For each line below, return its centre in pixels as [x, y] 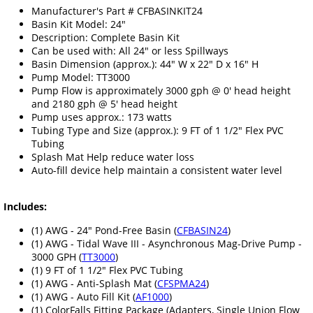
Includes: [25, 207]
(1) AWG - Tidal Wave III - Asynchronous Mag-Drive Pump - [167, 243]
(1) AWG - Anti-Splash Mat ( [94, 283]
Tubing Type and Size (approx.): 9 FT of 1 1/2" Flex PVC [158, 130]
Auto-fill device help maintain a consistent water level [157, 170]
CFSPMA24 [182, 283]
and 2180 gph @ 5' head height [104, 103]
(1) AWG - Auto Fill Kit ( [83, 296]
